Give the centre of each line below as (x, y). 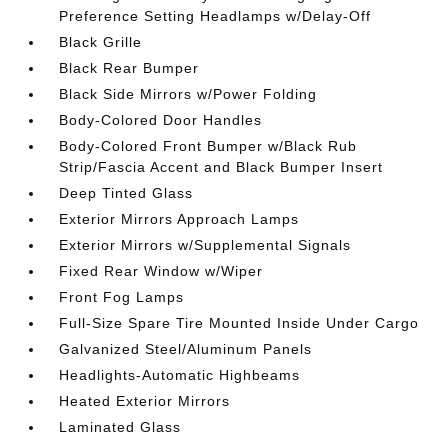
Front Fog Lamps (122, 297)
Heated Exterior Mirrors (145, 401)
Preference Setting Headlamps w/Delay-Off (215, 16)
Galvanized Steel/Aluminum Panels (186, 349)
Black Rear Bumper (129, 68)
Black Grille (101, 42)
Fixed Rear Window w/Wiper (161, 271)
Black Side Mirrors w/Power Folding (188, 94)
